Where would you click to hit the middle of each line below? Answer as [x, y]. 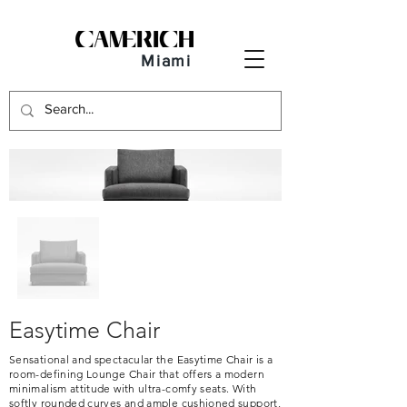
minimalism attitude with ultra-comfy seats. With [133, 388]
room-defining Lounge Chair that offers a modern [137, 374]
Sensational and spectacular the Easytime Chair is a [141, 359]
